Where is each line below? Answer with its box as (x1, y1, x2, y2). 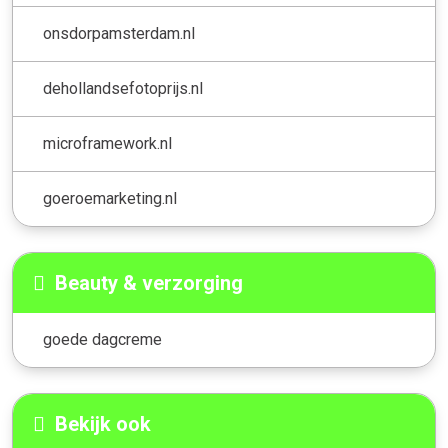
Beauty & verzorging (55, 271, 243, 295)
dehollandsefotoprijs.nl (43, 79, 203, 98)
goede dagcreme (43, 330, 162, 349)
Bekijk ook (55, 412, 151, 436)
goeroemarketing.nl (43, 189, 177, 208)
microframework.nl (43, 134, 172, 153)
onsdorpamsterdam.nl (43, 24, 195, 43)
